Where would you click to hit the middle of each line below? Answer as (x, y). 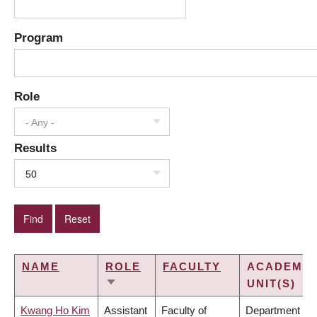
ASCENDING (144, 301)
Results (35, 148)
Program (39, 38)
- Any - (40, 123)
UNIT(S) (271, 284)
